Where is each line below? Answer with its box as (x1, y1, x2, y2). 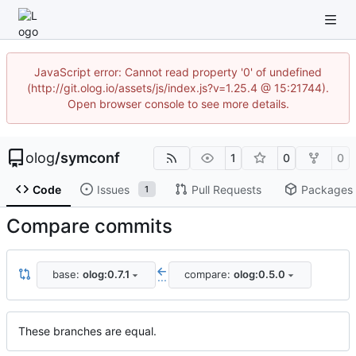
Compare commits (6, 214, 172, 238)
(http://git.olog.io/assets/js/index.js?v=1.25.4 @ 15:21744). (27, 81, 329, 95)
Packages (300, 182, 353, 196)
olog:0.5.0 (233, 268, 285, 281)
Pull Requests (191, 182, 261, 196)
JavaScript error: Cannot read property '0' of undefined (34, 65, 322, 79)
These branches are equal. (18, 323, 157, 338)
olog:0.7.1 (82, 268, 130, 281)
